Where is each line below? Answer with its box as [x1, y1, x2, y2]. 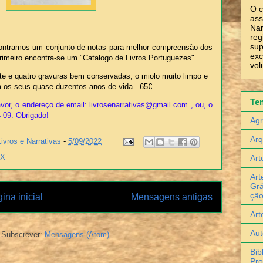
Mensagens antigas [131, 192, 213, 203]
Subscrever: [1, 230, 45, 239]
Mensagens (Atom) [45, 230, 109, 239]
